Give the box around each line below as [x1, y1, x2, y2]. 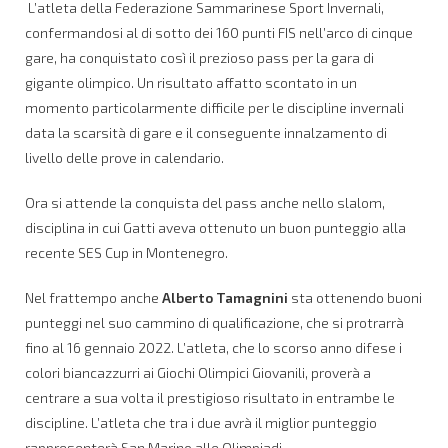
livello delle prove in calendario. [25, 149, 224, 167]
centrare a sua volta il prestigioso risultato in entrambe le [25, 389, 395, 407]
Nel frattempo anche [25, 289, 162, 307]
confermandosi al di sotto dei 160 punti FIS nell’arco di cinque [25, 24, 413, 42]
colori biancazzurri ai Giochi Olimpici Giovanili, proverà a [25, 364, 371, 382]
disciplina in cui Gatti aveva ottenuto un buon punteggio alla [25, 219, 406, 237]
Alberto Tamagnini [162, 289, 288, 307]
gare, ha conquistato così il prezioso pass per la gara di [25, 49, 374, 67]
